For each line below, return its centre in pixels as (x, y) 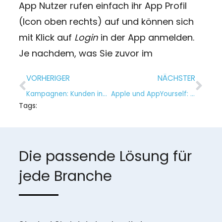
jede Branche (65, 176)
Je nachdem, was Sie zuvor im (85, 53)
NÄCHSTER (177, 78)
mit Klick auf (46, 37)
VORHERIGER (48, 78)
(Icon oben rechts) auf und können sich (106, 21)
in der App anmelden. (146, 37)
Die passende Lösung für (105, 156)
